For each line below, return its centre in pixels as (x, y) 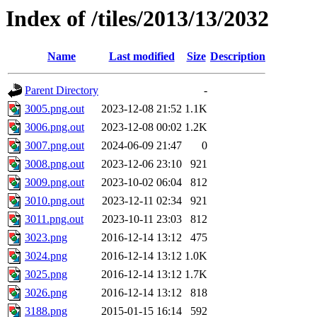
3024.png (46, 256)
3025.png (46, 275)
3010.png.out (54, 201)
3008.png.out (54, 164)
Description (238, 57)
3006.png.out (54, 127)
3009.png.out (54, 183)
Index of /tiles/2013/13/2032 (137, 18)
